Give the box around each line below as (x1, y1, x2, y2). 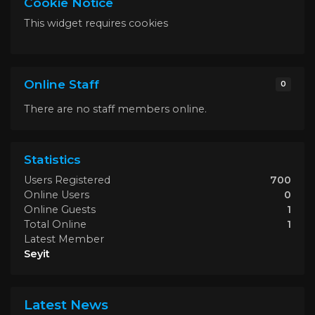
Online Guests (24, 203, 96, 217)
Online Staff (24, 76, 99, 91)
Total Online (24, 218, 86, 231)
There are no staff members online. (24, 102, 207, 115)
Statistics (24, 151, 81, 167)
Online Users (24, 188, 89, 202)
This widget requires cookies (24, 17, 168, 30)
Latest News (24, 297, 108, 314)
